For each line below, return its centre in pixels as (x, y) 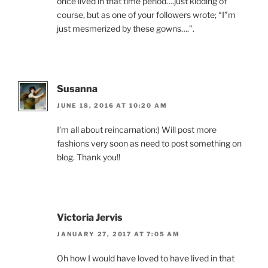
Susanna (77, 89)
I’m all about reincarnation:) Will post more (137, 129)
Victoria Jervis (90, 217)
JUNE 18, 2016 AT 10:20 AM (112, 105)
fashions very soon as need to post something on (149, 143)
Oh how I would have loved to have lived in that (146, 258)
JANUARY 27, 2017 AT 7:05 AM (119, 234)
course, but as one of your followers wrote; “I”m (146, 14)
